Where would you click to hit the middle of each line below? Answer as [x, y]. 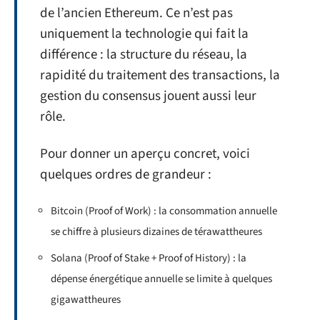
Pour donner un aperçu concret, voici [145, 154]
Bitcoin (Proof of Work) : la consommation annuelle [164, 211]
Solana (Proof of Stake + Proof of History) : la [149, 258]
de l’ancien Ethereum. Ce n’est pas [136, 14]
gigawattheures [86, 299]
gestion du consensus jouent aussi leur [148, 96]
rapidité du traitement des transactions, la [160, 76]
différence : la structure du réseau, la [144, 55]
